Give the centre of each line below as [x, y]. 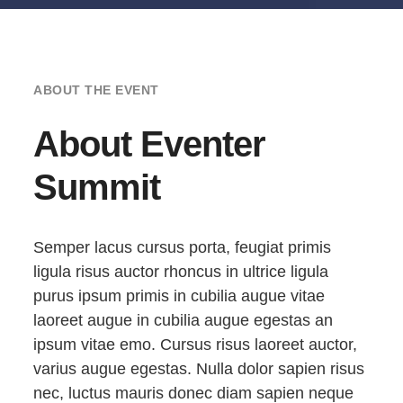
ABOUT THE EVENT [96, 90]
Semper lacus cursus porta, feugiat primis [183, 248]
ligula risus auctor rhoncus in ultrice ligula [181, 272]
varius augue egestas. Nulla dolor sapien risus [199, 369]
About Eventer [150, 144]
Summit [97, 188]
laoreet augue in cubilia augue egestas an [184, 321]
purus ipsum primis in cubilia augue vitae [179, 296]
